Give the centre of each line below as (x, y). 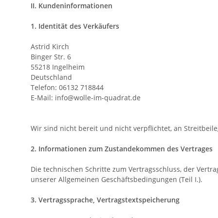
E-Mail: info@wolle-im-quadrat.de (86, 98)
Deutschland (51, 77)
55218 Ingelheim (58, 67)
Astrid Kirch (50, 47)
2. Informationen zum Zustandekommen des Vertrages (122, 149)
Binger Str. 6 (51, 57)
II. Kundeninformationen (72, 6)
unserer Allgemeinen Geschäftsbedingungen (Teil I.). (117, 180)
